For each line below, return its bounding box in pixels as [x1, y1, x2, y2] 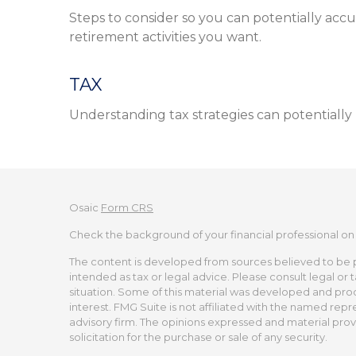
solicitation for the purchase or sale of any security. [69, 331, 327, 343]
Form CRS [101, 201, 153, 214]
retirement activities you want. [69, 29, 261, 44]
